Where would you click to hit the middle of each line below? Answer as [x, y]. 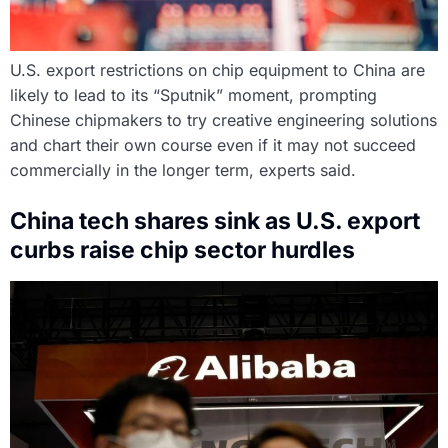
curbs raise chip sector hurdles [182, 250]
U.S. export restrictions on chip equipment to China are [217, 70]
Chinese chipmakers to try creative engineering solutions [223, 120]
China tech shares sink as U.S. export [215, 221]
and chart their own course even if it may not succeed [213, 145]
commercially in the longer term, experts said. [183, 170]
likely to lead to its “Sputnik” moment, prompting [193, 95]
